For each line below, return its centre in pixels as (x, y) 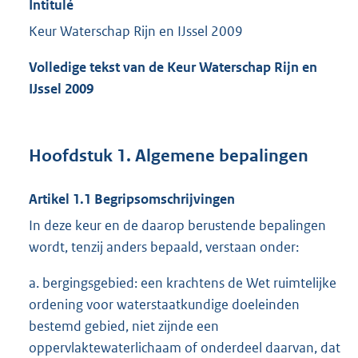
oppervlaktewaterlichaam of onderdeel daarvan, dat (185, 347)
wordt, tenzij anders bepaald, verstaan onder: (164, 247)
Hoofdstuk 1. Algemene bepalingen (169, 155)
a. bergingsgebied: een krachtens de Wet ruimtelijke (183, 282)
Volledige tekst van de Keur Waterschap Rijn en (173, 68)
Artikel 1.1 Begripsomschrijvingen (132, 199)
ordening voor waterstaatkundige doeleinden (164, 304)
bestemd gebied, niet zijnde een (124, 326)
